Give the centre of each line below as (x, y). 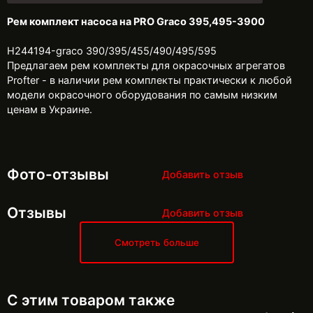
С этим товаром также (91, 300)
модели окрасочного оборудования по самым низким (142, 95)
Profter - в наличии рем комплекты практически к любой (150, 80)
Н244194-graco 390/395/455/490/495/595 (112, 51)
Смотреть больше (156, 242)
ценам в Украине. (50, 109)
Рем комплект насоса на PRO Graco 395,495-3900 (136, 21)
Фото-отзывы (58, 174)
